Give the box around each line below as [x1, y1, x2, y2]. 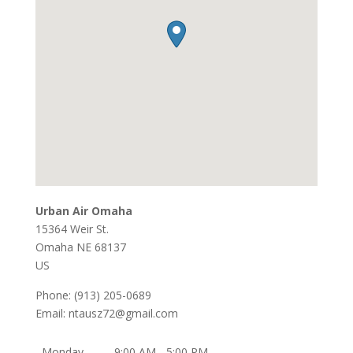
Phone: [35, 288, 74, 303]
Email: [35, 306, 69, 321]
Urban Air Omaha [35, 203, 132, 219]
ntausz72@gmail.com [68, 306, 178, 321]
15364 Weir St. [35, 221, 109, 237]
